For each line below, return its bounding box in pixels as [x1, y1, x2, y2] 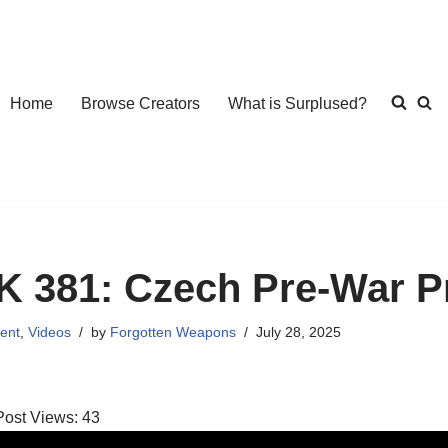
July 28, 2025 [256, 323, 342, 340]
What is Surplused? [228, 94, 367, 112]
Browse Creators [81, 94, 200, 112]
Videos [28, 323, 72, 340]
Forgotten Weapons [110, 323, 237, 340]
